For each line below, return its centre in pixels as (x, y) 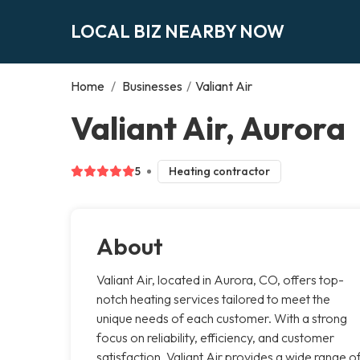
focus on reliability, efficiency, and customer (215, 337)
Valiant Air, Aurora (208, 127)
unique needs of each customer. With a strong (222, 318)
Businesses (152, 86)
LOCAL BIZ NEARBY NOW (178, 31)
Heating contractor (219, 171)
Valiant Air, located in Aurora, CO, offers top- (220, 279)
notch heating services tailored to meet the (213, 299)
